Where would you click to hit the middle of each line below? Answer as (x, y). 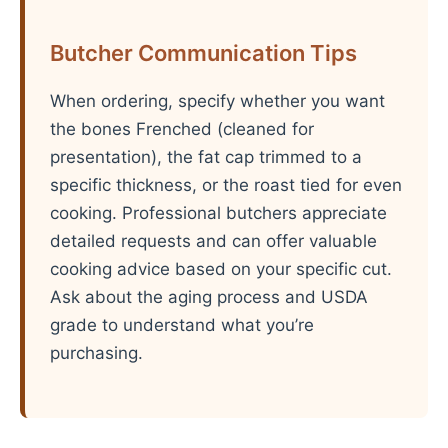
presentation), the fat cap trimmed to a (206, 157)
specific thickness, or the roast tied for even (226, 185)
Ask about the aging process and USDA (209, 297)
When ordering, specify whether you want (217, 101)
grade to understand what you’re (182, 325)
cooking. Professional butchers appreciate (218, 213)
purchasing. (96, 353)
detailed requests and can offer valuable (213, 241)
